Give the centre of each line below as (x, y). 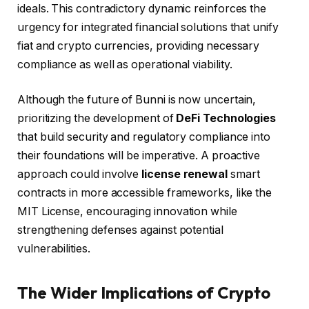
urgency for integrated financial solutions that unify (148, 27)
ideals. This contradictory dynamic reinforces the (142, 8)
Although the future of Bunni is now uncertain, (137, 100)
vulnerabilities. (54, 249)
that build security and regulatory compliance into (144, 137)
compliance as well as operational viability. (125, 64)
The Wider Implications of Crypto (144, 292)
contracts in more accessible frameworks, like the (145, 193)
